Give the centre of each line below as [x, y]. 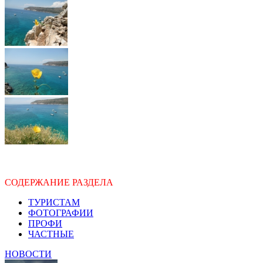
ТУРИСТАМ [54, 202]
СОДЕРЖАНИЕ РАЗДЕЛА [59, 182]
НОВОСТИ [28, 254]
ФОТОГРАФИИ [61, 213]
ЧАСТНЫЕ [51, 234]
